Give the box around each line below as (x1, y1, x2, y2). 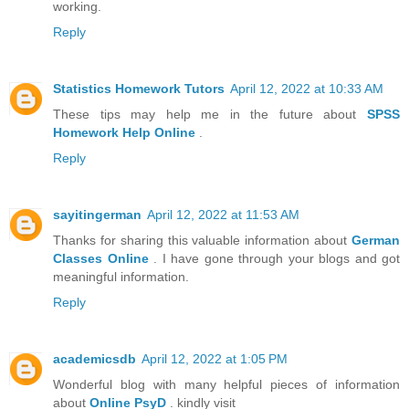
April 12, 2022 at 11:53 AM (147, 207, 299, 223)
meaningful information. (53, 269, 189, 285)
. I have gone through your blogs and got (148, 251, 400, 267)
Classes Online (53, 251, 149, 267)
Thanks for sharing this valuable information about (53, 233, 351, 248)
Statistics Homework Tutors (53, 81, 225, 97)
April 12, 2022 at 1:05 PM (142, 351, 288, 367)
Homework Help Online (53, 125, 195, 141)
